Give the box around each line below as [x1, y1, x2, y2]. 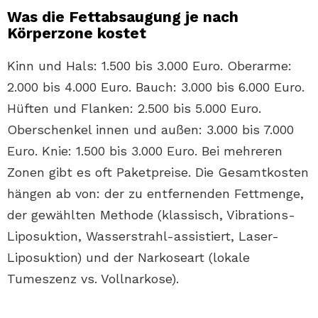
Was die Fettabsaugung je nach [7, 8, 238, 26]
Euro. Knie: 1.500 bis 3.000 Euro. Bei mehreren [7, 143, 283, 159]
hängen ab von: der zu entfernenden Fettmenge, [7, 186, 304, 202]
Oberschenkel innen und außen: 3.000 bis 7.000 [7, 122, 294, 138]
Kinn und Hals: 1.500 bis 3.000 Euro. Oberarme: [7, 58, 292, 74]
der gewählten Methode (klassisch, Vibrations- [7, 207, 295, 223]
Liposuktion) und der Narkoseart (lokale [7, 250, 250, 265]
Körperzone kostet [7, 24, 146, 43]
